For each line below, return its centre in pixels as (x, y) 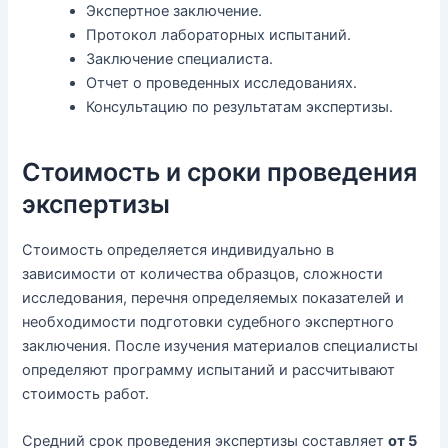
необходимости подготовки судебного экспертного (208, 321)
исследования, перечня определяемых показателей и (213, 297)
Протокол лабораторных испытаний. (219, 34)
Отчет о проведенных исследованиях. (222, 82)
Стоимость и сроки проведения (220, 172)
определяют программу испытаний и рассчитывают (209, 369)
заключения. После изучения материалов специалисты (220, 345)
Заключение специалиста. (180, 58)
